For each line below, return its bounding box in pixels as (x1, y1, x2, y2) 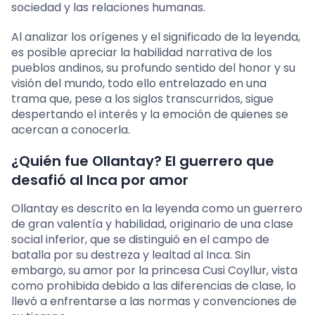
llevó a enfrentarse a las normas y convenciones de (11, 292, 297, 309)
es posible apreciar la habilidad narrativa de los (11, 44, 272, 60)
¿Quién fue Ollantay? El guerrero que (11, 150, 274, 171)
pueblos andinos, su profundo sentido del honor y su (11, 59, 295, 76)
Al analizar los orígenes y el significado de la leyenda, (11, 28, 300, 45)
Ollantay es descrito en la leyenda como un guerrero (11, 200, 302, 217)
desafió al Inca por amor (11, 169, 188, 190)
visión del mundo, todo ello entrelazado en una (11, 75, 266, 91)
